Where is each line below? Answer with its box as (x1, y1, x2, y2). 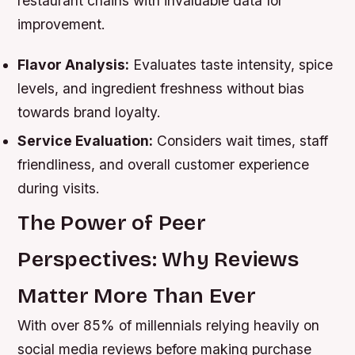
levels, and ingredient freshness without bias (17, 80, 305, 97)
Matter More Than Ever (17, 282, 256, 308)
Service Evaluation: (17, 132, 154, 149)
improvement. (17, 16, 106, 33)
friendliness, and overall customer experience (17, 155, 310, 173)
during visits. (17, 179, 101, 197)
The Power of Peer (17, 209, 206, 235)
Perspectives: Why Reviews (17, 246, 299, 272)
